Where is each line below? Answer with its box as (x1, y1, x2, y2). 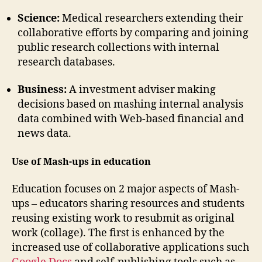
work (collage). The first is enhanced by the (12, 226, 225, 240)
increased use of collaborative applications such (12, 241, 249, 254)
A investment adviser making (67, 83, 216, 96)
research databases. (18, 55, 115, 69)
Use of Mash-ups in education (12, 156, 151, 168)
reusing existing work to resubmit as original (12, 212, 235, 225)
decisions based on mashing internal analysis (18, 98, 243, 111)
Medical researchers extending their (62, 11, 243, 25)
